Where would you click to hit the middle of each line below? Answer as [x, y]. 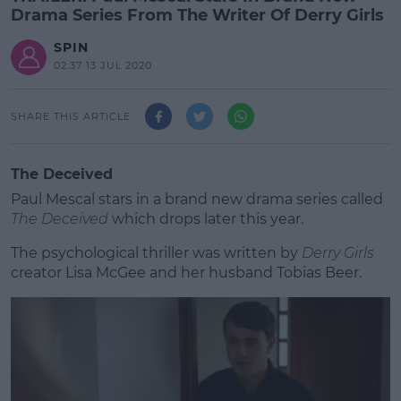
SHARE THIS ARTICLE [71, 116]
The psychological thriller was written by [156, 253]
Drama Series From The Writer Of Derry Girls [197, 15]
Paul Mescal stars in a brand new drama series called [197, 199]
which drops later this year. [206, 219]
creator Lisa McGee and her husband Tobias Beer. [186, 273]
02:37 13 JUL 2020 [103, 65]
